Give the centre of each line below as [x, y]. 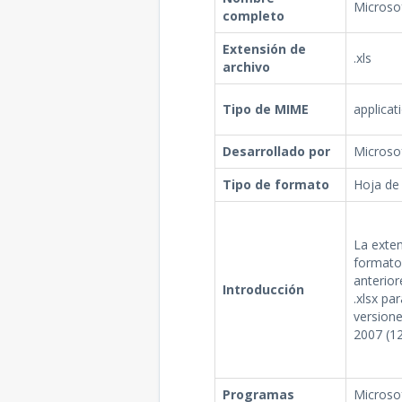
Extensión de [264, 49]
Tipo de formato [275, 184]
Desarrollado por [276, 151]
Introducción [263, 289]
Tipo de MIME [265, 109]
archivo [246, 67]
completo [253, 16]
